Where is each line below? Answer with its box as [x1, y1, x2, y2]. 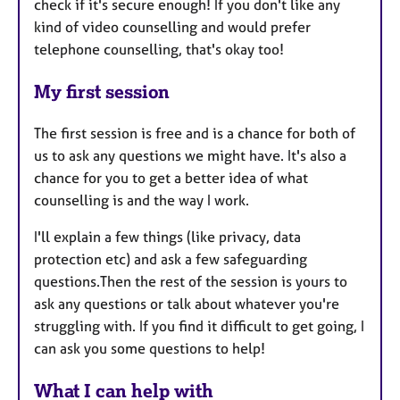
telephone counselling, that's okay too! [34, 40, 284, 59]
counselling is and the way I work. [34, 191, 249, 210]
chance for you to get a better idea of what [34, 169, 308, 187]
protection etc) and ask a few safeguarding [34, 250, 307, 269]
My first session [34, 80, 170, 104]
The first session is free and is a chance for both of [34, 124, 355, 143]
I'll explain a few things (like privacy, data [34, 228, 301, 246]
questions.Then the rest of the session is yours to [34, 272, 347, 291]
